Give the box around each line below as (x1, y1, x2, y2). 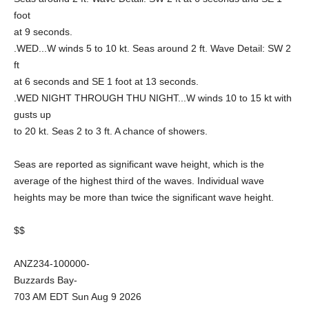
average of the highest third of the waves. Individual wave (14, 175, 264, 186)
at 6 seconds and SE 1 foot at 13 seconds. (14, 76, 199, 87)
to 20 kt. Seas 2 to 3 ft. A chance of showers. (14, 126, 208, 137)
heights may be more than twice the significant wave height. (14, 192, 274, 203)
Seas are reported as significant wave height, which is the (14, 159, 264, 170)
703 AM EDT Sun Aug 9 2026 (14, 291, 141, 302)
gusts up (14, 109, 51, 120)
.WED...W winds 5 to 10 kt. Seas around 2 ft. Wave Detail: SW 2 (14, 43, 291, 54)
